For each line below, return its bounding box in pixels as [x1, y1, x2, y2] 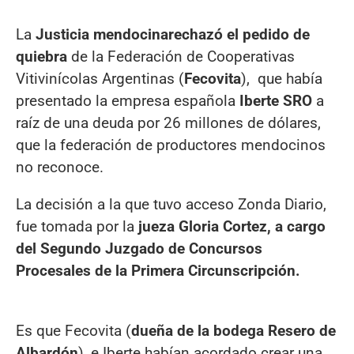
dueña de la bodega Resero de [131, 321, 336, 340]
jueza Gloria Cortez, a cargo [134, 217, 326, 236]
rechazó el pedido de [168, 25, 310, 44]
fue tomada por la [16, 217, 134, 236]
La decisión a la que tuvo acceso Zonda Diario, [16, 195, 326, 214]
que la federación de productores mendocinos [16, 136, 326, 155]
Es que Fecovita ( [16, 321, 131, 340]
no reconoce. [16, 158, 104, 177]
